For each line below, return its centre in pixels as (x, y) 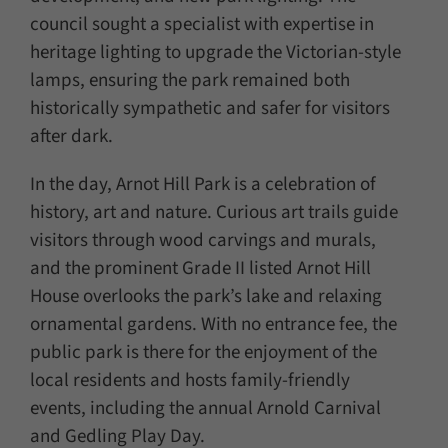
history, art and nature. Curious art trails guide (213, 213)
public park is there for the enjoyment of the (203, 353)
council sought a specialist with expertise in (201, 25)
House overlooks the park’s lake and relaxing (205, 297)
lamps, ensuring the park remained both (189, 81)
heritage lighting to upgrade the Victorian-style (215, 53)
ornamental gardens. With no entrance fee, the (213, 325)
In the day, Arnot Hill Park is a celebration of (202, 185)
